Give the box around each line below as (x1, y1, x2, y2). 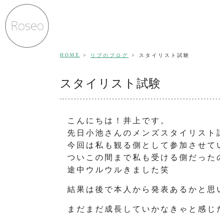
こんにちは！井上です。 (67, 116, 170, 125)
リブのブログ (90, 53, 129, 58)
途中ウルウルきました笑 (67, 165, 170, 174)
